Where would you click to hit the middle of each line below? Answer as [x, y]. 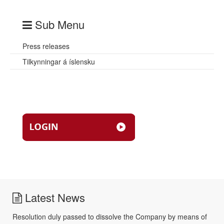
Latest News [53, 197]
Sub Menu [58, 24]
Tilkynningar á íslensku [59, 62]
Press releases [46, 46]
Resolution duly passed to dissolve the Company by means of [110, 217]
